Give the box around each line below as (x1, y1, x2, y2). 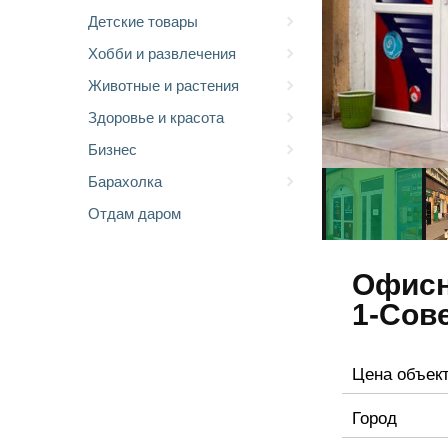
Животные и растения (88, 74, 239, 95)
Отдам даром (88, 202, 181, 223)
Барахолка (88, 170, 162, 191)
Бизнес (88, 138, 137, 159)
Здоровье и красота (88, 106, 224, 127)
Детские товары (88, 10, 198, 31)
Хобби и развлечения (88, 42, 236, 63)
